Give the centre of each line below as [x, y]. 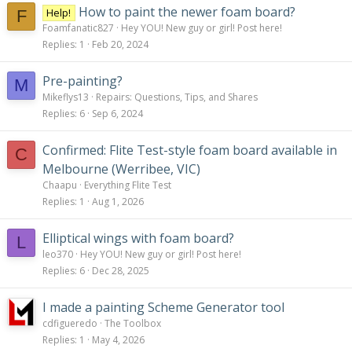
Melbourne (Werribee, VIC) [121, 169]
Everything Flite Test [128, 185]
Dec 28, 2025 [121, 271]
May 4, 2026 [118, 340]
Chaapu [60, 185]
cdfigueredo [70, 324]
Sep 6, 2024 [117, 114]
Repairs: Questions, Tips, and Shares [177, 97]
